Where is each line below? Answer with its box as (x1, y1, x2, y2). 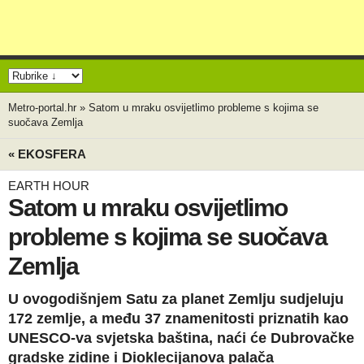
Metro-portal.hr (8, 102, 76, 114)
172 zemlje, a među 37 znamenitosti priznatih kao (8, 310, 349, 327)
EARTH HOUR (8, 179, 89, 193)
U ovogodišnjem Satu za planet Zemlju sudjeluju (8, 291, 344, 307)
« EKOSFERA (8, 147, 86, 161)
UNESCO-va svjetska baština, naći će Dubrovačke (8, 330, 354, 346)
